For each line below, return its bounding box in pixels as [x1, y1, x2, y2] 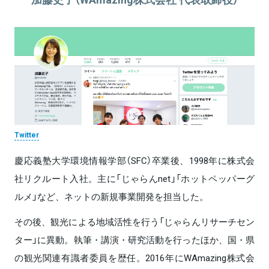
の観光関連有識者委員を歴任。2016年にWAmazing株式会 [14, 250, 255, 264]
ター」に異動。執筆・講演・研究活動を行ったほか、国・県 [14, 232, 255, 246]
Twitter [14, 128, 39, 140]
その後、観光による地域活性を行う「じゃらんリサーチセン [14, 214, 255, 228]
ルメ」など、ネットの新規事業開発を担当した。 [14, 189, 208, 203]
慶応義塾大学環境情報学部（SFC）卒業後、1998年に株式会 [14, 153, 255, 167]
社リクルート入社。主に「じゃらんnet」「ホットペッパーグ [14, 171, 255, 185]
